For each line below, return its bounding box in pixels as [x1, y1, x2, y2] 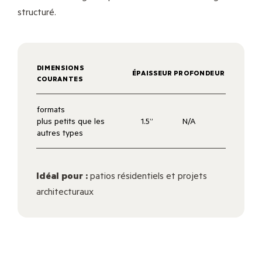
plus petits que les [36, 115, 105, 127]
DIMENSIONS [36, 63, 84, 73]
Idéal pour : [36, 169, 88, 182]
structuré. [17, 5, 56, 18]
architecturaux [36, 185, 94, 198]
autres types [36, 127, 83, 139]
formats [36, 104, 65, 115]
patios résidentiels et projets [89, 169, 207, 182]
